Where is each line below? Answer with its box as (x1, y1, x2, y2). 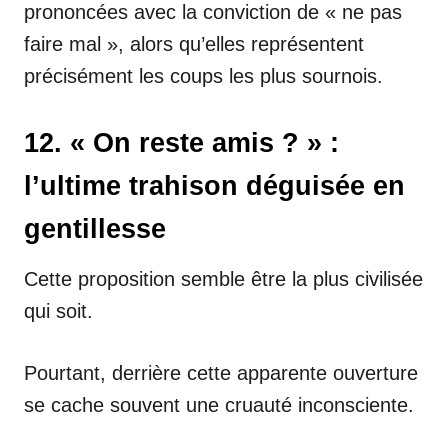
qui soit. (24, 299, 93, 322)
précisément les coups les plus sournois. (24, 64, 383, 87)
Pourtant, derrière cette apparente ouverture (24, 361, 418, 384)
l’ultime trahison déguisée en (24, 170, 405, 201)
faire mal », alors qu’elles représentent (24, 32, 364, 55)
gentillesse (24, 213, 166, 244)
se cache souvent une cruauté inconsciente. (24, 393, 414, 416)
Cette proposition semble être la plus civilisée (24, 267, 423, 290)
